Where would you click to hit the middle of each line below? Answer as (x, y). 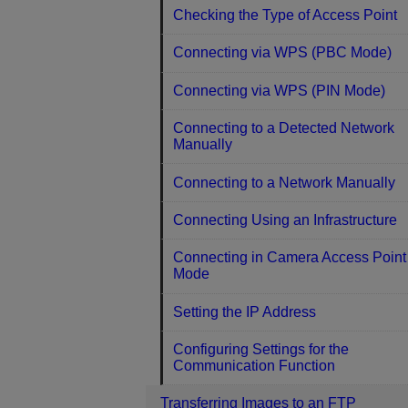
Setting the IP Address (245, 311)
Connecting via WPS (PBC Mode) (283, 53)
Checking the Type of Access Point (286, 15)
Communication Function (255, 366)
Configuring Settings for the (261, 350)
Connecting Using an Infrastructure (286, 219)
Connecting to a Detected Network (284, 128)
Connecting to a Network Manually (285, 182)
